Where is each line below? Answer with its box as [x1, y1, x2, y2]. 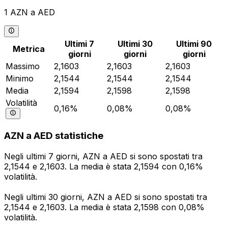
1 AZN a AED [4, 7, 55, 18]
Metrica [13, 43, 45, 54]
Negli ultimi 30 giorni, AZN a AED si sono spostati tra [4, 192, 207, 203]
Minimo [6, 73, 34, 83]
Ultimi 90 [176, 38, 212, 49]
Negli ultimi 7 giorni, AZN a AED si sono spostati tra [4, 151, 203, 162]
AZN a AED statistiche [4, 130, 103, 142]
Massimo [6, 61, 40, 71]
